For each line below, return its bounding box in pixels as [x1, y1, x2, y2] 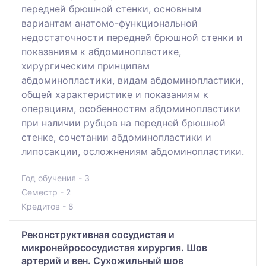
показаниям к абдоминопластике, [21, 46, 181, 58]
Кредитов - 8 [21, 201, 74, 212]
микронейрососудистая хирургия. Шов [21, 242, 207, 254]
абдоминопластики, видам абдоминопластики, [21, 74, 243, 87]
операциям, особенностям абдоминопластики [21, 103, 240, 115]
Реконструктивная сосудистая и [21, 229, 175, 241]
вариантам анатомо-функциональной [21, 17, 198, 30]
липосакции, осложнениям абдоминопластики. [21, 145, 244, 158]
